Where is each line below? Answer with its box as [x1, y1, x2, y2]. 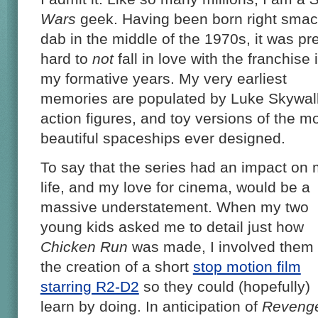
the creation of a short [40, 258, 193, 275]
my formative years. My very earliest [40, 70, 287, 87]
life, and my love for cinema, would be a [40, 178, 310, 195]
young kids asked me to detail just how [40, 218, 304, 235]
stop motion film [192, 258, 301, 275]
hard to [40, 50, 92, 67]
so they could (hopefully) [138, 278, 310, 295]
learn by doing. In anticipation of [40, 297, 262, 314]
